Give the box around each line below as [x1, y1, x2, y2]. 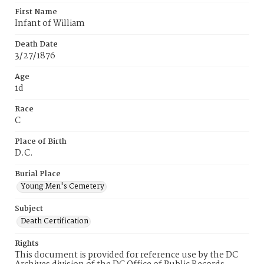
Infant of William [15, 16, 85, 31]
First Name [15, 6, 57, 18]
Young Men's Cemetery [21, 180, 104, 193]
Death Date [15, 38, 58, 51]
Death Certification [21, 215, 88, 227]
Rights [15, 237, 39, 250]
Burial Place [15, 168, 61, 180]
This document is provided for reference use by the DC [15, 248, 238, 262]
